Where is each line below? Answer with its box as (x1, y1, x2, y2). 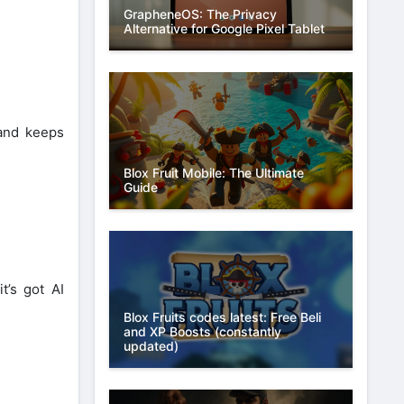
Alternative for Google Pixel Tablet (124, 21, 325, 37)
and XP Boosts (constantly (124, 323, 281, 339)
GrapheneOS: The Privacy (124, 6, 277, 23)
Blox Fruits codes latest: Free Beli (124, 308, 321, 325)
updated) (124, 337, 179, 353)
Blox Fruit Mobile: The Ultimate (124, 165, 304, 180)
